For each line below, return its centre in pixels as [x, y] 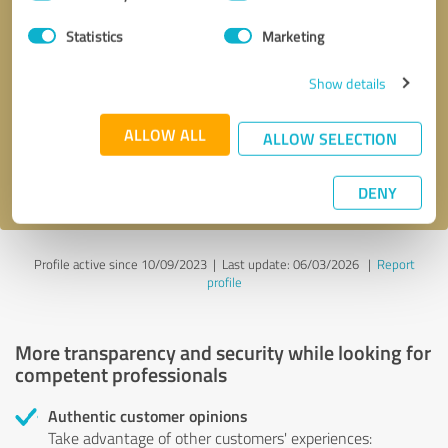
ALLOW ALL [165, 134]
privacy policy [136, 176]
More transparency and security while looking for [223, 351]
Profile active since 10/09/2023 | [127, 263]
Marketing [293, 36]
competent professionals [121, 373]
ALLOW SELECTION [330, 138]
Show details [347, 83]
